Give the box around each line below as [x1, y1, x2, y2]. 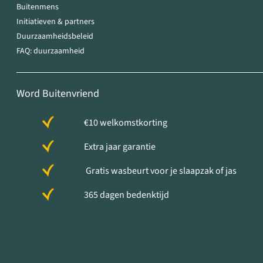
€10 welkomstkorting [84, 116, 168, 130]
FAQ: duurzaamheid [16, 45, 85, 58]
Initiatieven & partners [16, 16, 95, 28]
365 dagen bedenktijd [84, 188, 170, 202]
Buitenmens [16, 1, 59, 14]
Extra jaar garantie [84, 140, 156, 154]
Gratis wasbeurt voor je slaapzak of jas [84, 164, 237, 178]
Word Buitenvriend [16, 86, 99, 102]
